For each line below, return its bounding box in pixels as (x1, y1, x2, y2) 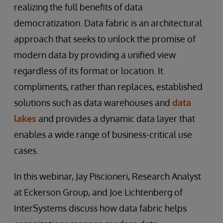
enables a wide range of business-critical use (14, 129, 192, 140)
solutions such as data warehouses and (14, 97, 172, 108)
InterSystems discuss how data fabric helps (14, 203, 187, 214)
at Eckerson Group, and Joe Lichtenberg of (14, 187, 183, 198)
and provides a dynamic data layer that (36, 113, 195, 124)
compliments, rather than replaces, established (14, 81, 203, 92)
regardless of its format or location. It (14, 65, 163, 76)
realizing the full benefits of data (14, 1, 143, 12)
